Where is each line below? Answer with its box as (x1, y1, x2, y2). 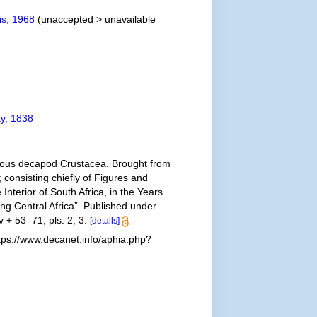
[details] (89, 216, 120, 226)
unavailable (105, 13, 156, 25)
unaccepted (41, 13, 94, 25)
